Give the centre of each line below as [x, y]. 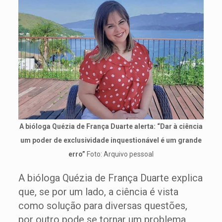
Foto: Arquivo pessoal [120, 154]
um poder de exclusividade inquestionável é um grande [111, 140]
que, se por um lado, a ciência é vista [98, 192]
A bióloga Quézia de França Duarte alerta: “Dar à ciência [111, 126]
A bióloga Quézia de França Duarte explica [110, 178]
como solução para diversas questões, [103, 206]
